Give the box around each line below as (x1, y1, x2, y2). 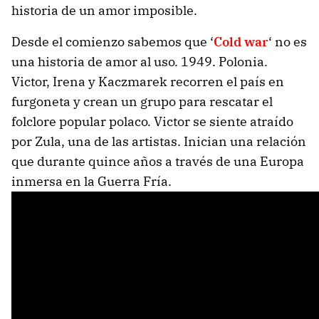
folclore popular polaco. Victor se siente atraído (11, 113, 293, 130)
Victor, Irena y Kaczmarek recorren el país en (11, 73, 284, 90)
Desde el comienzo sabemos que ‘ (11, 33, 214, 50)
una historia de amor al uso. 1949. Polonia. (11, 53, 268, 70)
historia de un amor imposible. (11, 1, 197, 19)
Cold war (214, 33, 268, 50)
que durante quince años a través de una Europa (11, 152, 304, 169)
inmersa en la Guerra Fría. (11, 172, 172, 189)
